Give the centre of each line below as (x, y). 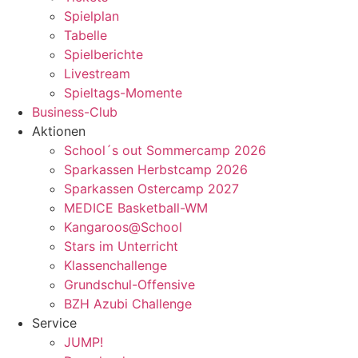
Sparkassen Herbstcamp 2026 (156, 169)
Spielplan (91, 16)
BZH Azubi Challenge (128, 303)
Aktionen (59, 131)
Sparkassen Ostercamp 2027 (151, 188)
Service (54, 322)
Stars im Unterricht (121, 246)
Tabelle (86, 35)
